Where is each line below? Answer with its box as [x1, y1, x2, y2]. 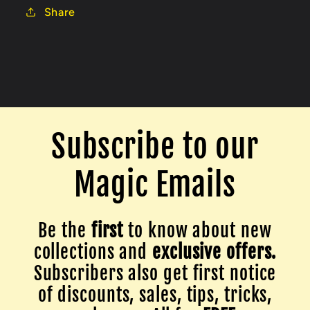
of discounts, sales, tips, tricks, [37, 283, 273, 306]
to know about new [123, 219, 272, 241]
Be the [38, 219, 91, 241]
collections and [33, 240, 153, 263]
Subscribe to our [51, 127, 259, 166]
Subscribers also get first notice [33, 262, 277, 284]
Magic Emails [74, 165, 236, 204]
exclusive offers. [152, 240, 277, 263]
